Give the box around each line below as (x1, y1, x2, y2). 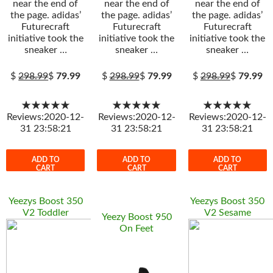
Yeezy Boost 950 (101, 212, 172, 222)
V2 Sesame (204, 208, 251, 218)
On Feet (119, 224, 154, 234)
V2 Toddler (22, 208, 69, 218)
